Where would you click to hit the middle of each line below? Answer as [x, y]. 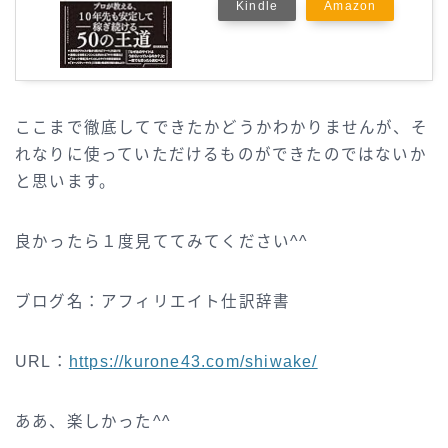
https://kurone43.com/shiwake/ [193, 361]
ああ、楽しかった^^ [93, 421]
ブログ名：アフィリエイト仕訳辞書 [153, 301]
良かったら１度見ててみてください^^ [162, 241]
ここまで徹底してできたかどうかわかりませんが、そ [221, 127]
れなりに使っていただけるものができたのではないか [221, 154]
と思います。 [66, 181]
